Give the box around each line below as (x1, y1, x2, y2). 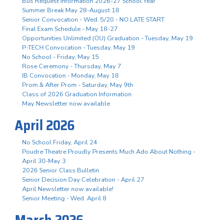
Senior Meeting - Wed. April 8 (22, 193, 107, 203)
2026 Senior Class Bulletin (22, 165, 99, 175)
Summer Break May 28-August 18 (22, 5, 119, 15)
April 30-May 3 (22, 156, 66, 165)
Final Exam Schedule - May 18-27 (22, 24, 118, 33)
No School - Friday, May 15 (22, 52, 99, 61)
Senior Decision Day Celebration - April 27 (22, 175, 144, 184)
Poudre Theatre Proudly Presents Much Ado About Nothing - (22, 147, 195, 156)
